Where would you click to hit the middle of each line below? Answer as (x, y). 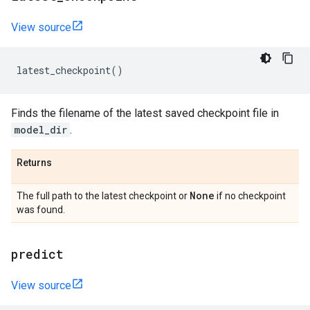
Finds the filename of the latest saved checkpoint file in (145, 113)
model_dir (40, 130)
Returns (34, 163)
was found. (41, 210)
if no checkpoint (250, 196)
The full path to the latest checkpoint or (103, 196)
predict (37, 254)
